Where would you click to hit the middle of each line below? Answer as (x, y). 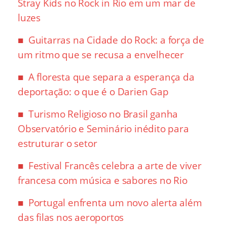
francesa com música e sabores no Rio (103, 181)
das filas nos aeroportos (71, 218)
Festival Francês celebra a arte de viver (115, 166)
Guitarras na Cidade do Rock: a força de (116, 40)
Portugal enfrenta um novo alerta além (115, 203)
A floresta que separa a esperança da (111, 77)
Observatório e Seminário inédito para (103, 129)
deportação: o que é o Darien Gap (93, 92)
